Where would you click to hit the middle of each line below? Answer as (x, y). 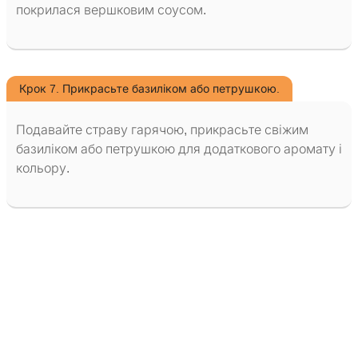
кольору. (43, 169)
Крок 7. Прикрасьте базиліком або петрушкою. (149, 89)
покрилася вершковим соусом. (111, 10)
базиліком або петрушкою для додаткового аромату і (179, 149)
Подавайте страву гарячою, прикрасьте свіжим (162, 130)
